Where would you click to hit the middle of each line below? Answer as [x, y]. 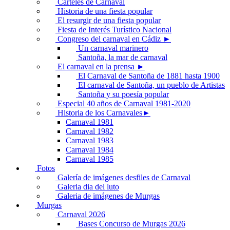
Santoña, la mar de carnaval [123, 57]
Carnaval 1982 [90, 131]
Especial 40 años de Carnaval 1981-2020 [124, 104]
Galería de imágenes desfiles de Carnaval [124, 178]
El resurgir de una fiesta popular [109, 21]
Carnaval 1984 [90, 150]
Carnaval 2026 [81, 215]
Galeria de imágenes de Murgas [109, 196]
